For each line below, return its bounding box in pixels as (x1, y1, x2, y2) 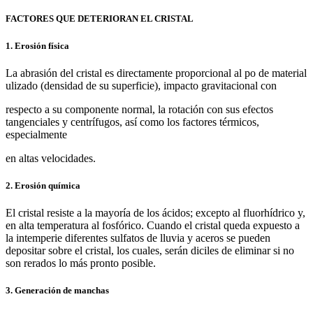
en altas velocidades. (6, 152, 96, 164)
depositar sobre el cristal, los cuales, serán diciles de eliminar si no (6, 245, 294, 257)
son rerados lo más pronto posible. (6, 257, 156, 270)
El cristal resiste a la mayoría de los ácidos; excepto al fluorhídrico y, (6, 207, 305, 219)
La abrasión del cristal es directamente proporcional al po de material (6, 66, 307, 79)
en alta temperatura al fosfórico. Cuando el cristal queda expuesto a (6, 219, 300, 232)
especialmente (6, 128, 70, 140)
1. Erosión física (6, 40, 69, 51)
